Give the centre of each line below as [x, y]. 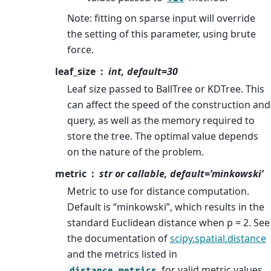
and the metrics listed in [122, 254]
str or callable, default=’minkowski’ [181, 173]
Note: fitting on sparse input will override [161, 18]
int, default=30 [143, 71]
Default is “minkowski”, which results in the [165, 207]
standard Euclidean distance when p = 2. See [168, 222]
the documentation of [118, 238]
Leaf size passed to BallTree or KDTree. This [165, 89]
